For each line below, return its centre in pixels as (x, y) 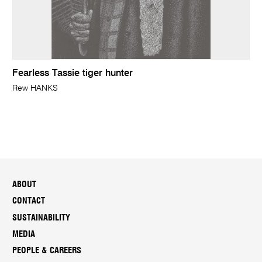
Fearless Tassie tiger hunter (73, 74)
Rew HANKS (35, 89)
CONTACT (29, 201)
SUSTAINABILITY (42, 218)
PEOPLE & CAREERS (47, 251)
